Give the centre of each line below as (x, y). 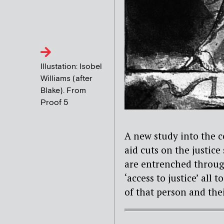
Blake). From (63, 91)
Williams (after (67, 79)
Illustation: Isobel (71, 67)
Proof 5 (55, 103)
